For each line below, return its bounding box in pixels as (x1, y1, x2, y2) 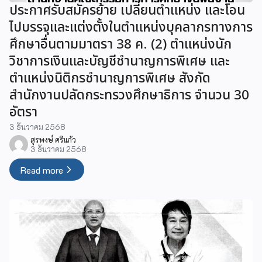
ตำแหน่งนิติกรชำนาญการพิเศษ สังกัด (9, 68, 211, 89)
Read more (20, 163, 64, 176)
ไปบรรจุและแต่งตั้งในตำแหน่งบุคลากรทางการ (9, 18, 253, 38)
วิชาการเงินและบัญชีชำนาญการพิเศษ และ (9, 51, 230, 72)
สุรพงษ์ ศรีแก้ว (30, 135, 76, 145)
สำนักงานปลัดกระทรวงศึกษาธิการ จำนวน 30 (9, 85, 249, 106)
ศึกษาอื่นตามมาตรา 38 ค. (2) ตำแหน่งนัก (9, 35, 232, 55)
